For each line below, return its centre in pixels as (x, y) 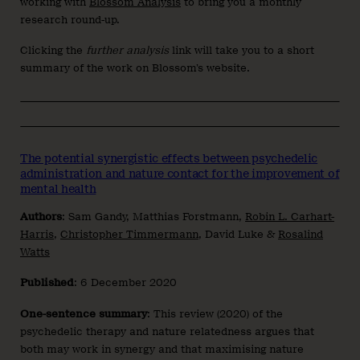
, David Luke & (238, 235)
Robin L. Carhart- (290, 217)
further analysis (127, 51)
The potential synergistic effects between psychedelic (169, 159)
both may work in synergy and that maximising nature (162, 349)
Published (47, 283)
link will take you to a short (241, 51)
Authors (41, 217)
